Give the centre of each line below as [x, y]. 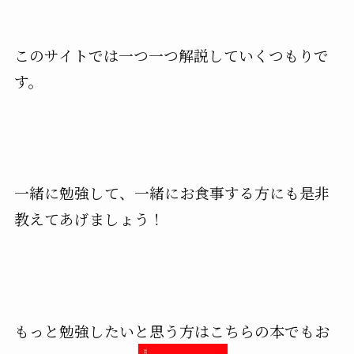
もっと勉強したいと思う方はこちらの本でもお [171, 330]
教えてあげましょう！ [89, 219]
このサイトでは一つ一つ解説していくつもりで [171, 55]
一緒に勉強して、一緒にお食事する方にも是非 [171, 193]
